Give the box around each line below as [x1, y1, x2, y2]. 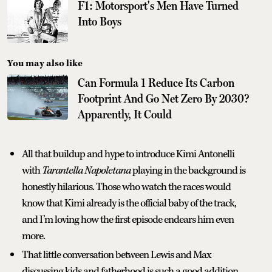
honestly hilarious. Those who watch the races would [22, 180, 231, 194]
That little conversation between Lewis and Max [22, 248, 211, 262]
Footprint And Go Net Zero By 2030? [78, 91, 250, 106]
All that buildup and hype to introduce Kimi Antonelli [22, 148, 234, 161]
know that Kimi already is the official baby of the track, [22, 197, 236, 211]
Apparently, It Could [78, 107, 172, 122]
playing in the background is [131, 164, 245, 178]
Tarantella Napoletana [42, 164, 131, 178]
